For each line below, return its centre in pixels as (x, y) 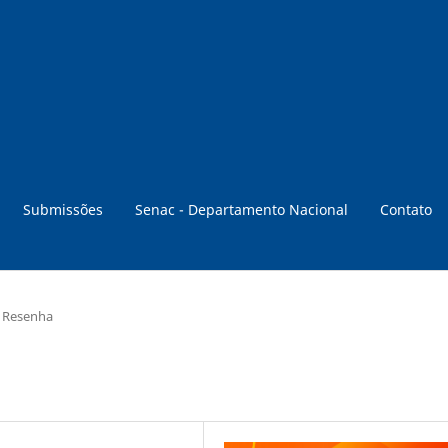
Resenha (27, 315)
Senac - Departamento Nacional (241, 209)
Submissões (63, 209)
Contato (406, 209)
